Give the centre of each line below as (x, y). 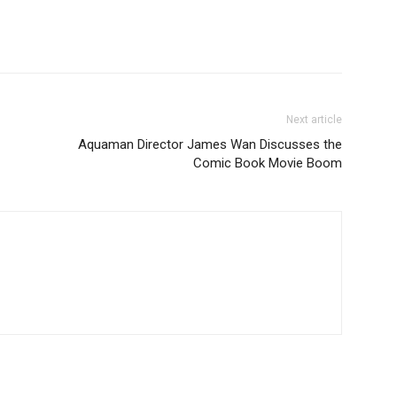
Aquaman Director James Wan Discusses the (210, 145)
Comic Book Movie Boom (268, 163)
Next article (314, 120)
